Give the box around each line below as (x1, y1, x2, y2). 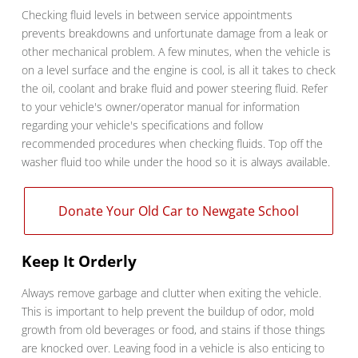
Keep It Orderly (21, 251, 137, 272)
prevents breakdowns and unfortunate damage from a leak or (21, 26, 328, 42)
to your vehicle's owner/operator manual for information (21, 99, 300, 115)
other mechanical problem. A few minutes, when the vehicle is (21, 44, 331, 60)
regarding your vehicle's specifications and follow (21, 117, 263, 133)
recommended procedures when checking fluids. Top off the (21, 136, 323, 152)
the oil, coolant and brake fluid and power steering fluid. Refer (21, 81, 328, 97)
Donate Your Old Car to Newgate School (58, 202, 300, 221)
